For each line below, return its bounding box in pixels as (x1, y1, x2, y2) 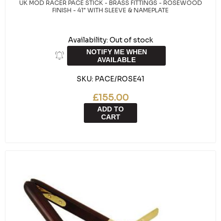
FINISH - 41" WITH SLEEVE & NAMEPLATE (52, 6, 169, 14)
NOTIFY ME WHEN (86, 48, 147, 56)
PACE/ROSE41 (95, 74, 145, 83)
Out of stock (110, 36, 153, 44)
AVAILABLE (97, 56, 136, 64)
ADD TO (97, 105, 124, 113)
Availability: (68, 36, 108, 44)
